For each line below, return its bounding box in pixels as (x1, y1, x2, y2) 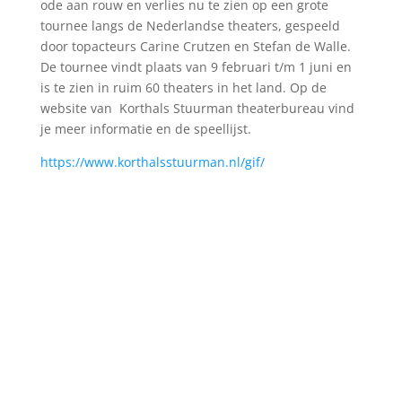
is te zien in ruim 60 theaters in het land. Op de (39, 79, 327, 96)
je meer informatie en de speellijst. (39, 120, 251, 137)
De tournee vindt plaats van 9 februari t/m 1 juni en (39, 58, 352, 75)
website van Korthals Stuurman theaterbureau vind (39, 100, 354, 117)
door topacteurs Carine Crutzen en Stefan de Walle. (39, 38, 351, 55)
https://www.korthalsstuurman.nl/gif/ (39, 153, 265, 170)
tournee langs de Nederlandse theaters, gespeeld (39, 17, 340, 34)
